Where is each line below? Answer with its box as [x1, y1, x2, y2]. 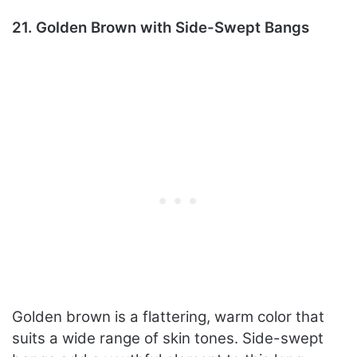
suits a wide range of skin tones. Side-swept [12, 329, 324, 348]
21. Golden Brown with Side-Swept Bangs [12, 18, 309, 37]
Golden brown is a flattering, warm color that [12, 308, 324, 327]
